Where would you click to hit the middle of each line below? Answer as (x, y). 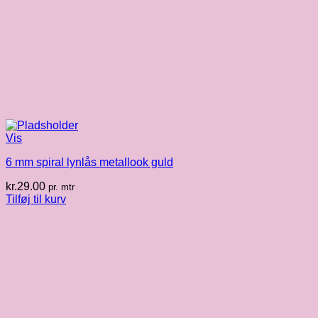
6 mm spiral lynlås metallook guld (89, 163)
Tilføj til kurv (36, 199)
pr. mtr (61, 187)
